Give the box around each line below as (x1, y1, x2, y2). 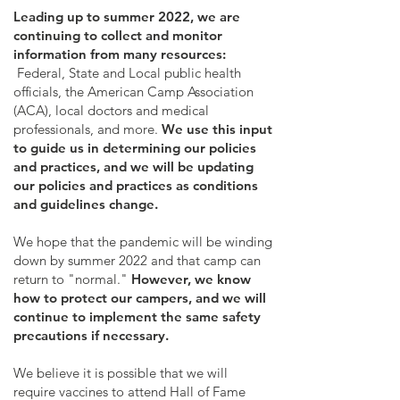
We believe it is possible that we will (13, 364, 228, 381)
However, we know (131, 271, 251, 287)
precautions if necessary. (13, 327, 169, 344)
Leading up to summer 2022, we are (13, 8, 240, 25)
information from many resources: (13, 46, 226, 62)
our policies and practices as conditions (13, 177, 258, 194)
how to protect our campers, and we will (13, 289, 266, 306)
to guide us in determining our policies (13, 139, 256, 156)
